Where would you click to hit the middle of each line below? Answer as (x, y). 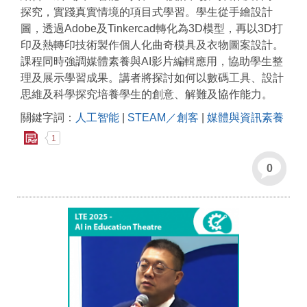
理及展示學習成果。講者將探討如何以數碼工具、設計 (152, 78)
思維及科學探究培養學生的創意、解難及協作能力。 (147, 95)
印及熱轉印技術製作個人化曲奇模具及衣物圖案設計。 (152, 45)
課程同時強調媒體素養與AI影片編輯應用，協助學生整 (152, 62)
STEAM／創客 (163, 118)
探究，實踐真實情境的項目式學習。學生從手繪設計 (147, 12)
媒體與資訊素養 (245, 118)
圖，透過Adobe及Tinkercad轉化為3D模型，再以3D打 (152, 29)
